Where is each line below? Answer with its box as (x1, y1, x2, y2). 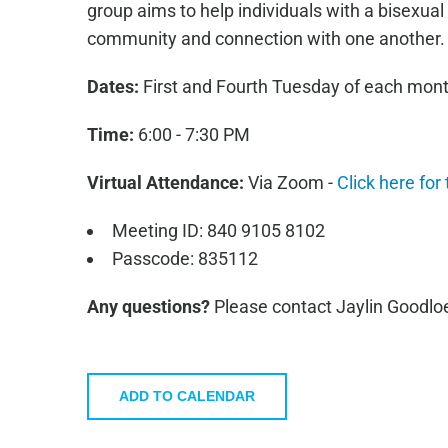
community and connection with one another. (86, 27, 445, 49)
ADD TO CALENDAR (119, 387, 255, 404)
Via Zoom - (247, 171, 337, 193)
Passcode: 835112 (111, 247, 258, 269)
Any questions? (86, 295, 210, 317)
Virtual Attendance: (86, 171, 248, 193)
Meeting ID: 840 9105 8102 (111, 219, 325, 241)
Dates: (86, 75, 139, 97)
